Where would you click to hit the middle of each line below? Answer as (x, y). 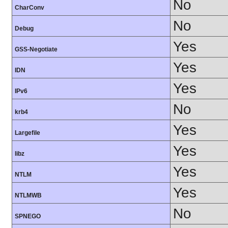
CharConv (30, 7)
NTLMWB (28, 195)
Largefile (27, 133)
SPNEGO (28, 216)
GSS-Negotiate (36, 49)
